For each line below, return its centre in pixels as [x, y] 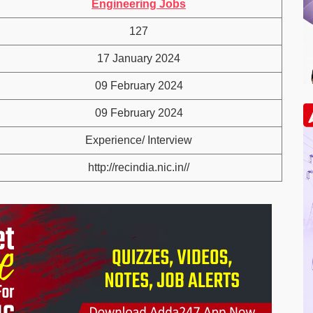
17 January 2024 [139, 58]
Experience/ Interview [139, 140]
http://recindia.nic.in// [139, 167]
